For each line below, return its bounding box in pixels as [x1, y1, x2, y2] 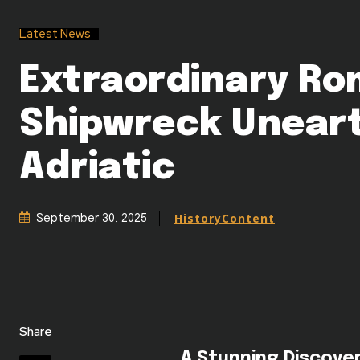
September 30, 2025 [36, 213, 147, 225]
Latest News [19, 25, 91, 42]
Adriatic [19, 149, 175, 187]
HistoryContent [174, 210, 275, 226]
